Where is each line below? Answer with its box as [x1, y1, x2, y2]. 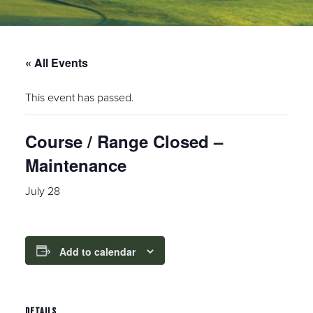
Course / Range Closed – [25, 129, 223, 153]
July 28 [25, 182, 60, 198]
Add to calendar [59, 245, 136, 259]
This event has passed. [25, 89, 134, 105]
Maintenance [25, 152, 126, 177]
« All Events [25, 54, 88, 71]
